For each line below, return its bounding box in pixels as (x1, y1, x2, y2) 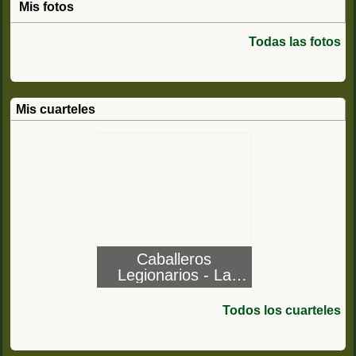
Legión (150, 281, 198, 300)
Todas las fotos (249, 34, 341, 48)
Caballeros (137, 250, 211, 268)
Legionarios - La (117, 265, 231, 284)
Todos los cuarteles (222, 303, 341, 317)
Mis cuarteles (16, 102, 95, 116)
